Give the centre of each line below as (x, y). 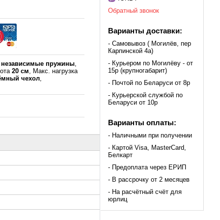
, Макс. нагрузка (54, 71)
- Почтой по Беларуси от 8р (149, 83)
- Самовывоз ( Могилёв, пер (150, 44)
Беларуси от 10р (133, 103)
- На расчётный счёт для (145, 192)
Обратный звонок (134, 11)
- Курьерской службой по (145, 95)
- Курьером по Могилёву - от (151, 63)
